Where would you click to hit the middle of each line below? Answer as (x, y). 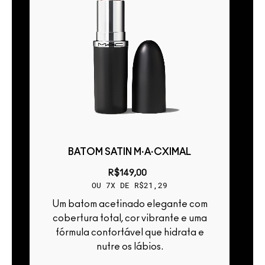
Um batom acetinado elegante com (55, 204)
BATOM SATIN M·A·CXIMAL (130, 152)
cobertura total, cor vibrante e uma (130, 218)
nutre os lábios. (130, 246)
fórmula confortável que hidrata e (130, 232)
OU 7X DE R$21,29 (130, 185)
